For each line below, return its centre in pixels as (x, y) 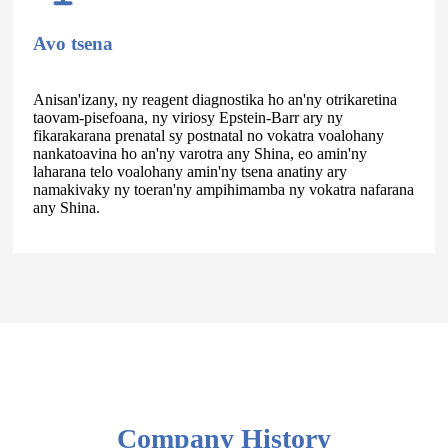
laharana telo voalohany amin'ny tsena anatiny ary (189, 171)
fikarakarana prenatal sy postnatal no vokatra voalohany (208, 135)
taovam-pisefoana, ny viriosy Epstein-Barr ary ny (187, 117)
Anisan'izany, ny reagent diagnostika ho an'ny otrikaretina (214, 99)
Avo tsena (72, 43)
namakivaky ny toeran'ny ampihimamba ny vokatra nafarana (223, 189)
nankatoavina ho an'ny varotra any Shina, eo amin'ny (199, 153)
